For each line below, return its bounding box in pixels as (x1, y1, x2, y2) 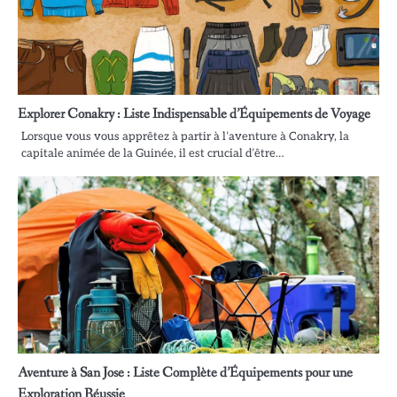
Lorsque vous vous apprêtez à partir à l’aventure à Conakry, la (21, 128, 349, 144)
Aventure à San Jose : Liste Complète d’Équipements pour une (18, 362, 353, 382)
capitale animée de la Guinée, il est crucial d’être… (21, 145, 284, 160)
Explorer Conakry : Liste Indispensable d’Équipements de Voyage (18, 104, 370, 123)
